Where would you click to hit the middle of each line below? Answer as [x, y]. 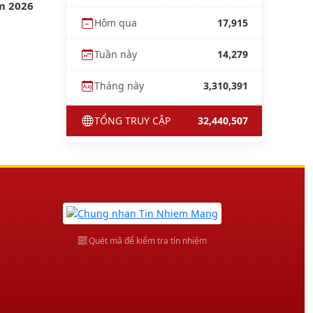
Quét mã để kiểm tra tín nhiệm [146, 240]
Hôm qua [116, 23]
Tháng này [119, 86]
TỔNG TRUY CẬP [132, 121]
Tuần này [116, 54]
